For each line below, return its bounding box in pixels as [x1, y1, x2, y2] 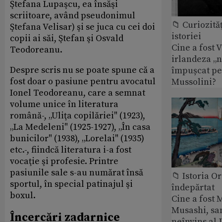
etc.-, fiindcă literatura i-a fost [10, 144, 131, 156]
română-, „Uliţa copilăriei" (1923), [10, 110, 145, 121]
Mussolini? [171, 76, 216, 88]
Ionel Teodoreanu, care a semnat [10, 87, 145, 99]
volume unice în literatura [10, 98, 118, 110]
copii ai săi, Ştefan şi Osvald [10, 32, 123, 44]
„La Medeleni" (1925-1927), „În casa [10, 121, 151, 133]
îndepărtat [171, 181, 215, 193]
